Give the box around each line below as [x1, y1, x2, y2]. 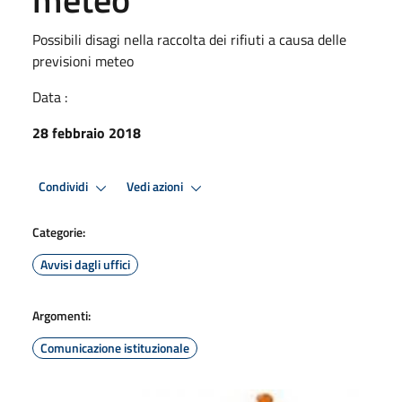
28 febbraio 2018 [32, 121, 141, 144]
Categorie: [32, 222, 85, 241]
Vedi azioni [127, 177, 186, 197]
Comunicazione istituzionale [40, 337, 189, 357]
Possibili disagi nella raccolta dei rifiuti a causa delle [32, 28, 346, 50]
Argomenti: [32, 305, 91, 325]
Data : [32, 85, 67, 108]
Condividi [39, 177, 91, 197]
